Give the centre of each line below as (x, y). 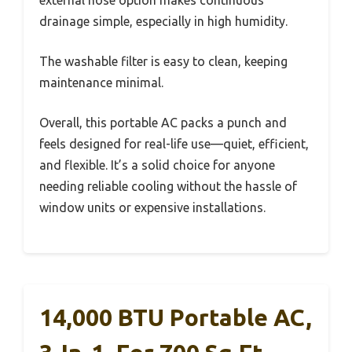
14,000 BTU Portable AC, (176, 317)
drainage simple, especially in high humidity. (163, 21)
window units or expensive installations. (152, 207)
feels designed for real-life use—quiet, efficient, (174, 143)
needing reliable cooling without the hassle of (168, 186)
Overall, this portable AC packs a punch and (163, 122)
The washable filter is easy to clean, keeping (163, 61)
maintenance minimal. (101, 82)
